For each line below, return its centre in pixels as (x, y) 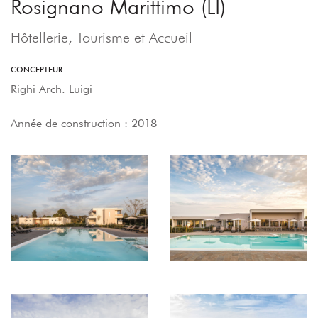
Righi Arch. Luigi (51, 89)
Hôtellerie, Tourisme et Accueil (102, 37)
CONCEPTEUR (37, 69)
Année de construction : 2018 (84, 123)
